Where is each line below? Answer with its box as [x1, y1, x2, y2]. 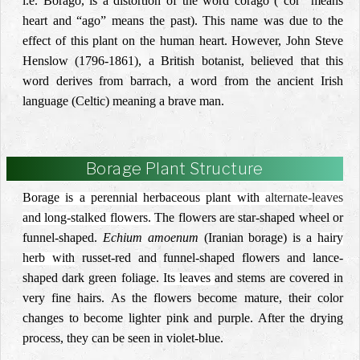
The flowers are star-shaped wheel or [154, 211, 343, 224]
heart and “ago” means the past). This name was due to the [22, 14, 343, 27]
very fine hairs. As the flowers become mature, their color [22, 291, 343, 305]
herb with [22, 251, 75, 264]
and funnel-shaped [137, 251, 235, 264]
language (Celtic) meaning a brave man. [22, 94, 224, 108]
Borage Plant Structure [86, 159, 264, 178]
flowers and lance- [235, 251, 344, 264]
